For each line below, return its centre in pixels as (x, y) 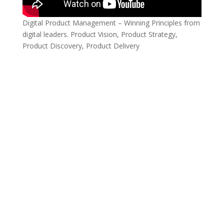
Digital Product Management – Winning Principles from (111, 22)
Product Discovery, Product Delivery (81, 45)
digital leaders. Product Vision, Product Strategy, (100, 34)
